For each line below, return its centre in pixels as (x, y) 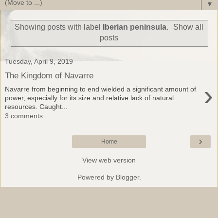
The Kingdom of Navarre (49, 75)
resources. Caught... (36, 107)
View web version (109, 160)
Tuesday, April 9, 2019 (39, 62)
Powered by (96, 177)
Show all (189, 27)
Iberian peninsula (134, 27)
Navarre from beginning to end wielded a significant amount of (100, 89)
